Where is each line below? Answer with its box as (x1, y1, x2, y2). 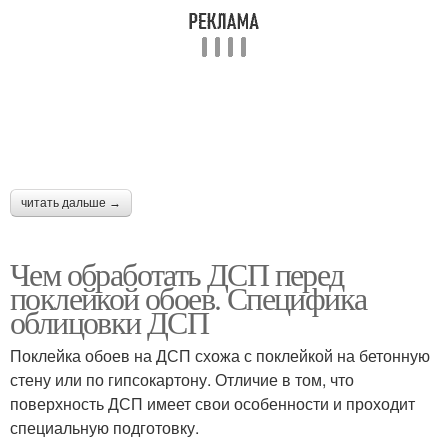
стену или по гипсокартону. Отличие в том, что (10, 367, 354, 391)
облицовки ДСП (10, 299, 209, 343)
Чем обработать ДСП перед (10, 251, 344, 295)
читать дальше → (21, 195, 121, 210)
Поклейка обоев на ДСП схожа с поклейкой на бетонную (10, 343, 430, 367)
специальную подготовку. (10, 415, 199, 439)
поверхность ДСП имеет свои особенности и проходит (10, 391, 415, 415)
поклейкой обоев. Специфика (10, 275, 367, 319)
